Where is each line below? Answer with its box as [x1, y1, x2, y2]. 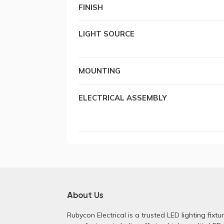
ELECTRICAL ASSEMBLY [78, 92, 167, 102]
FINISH [78, 2, 103, 12]
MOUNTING [78, 66, 121, 76]
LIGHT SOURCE [78, 29, 135, 39]
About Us [66, 191, 103, 200]
